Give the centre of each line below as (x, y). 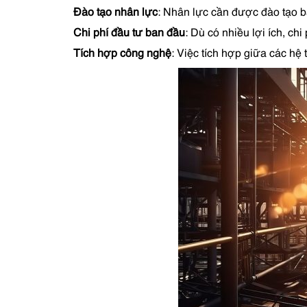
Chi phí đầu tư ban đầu (129, 34)
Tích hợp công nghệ (122, 54)
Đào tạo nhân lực (115, 13)
